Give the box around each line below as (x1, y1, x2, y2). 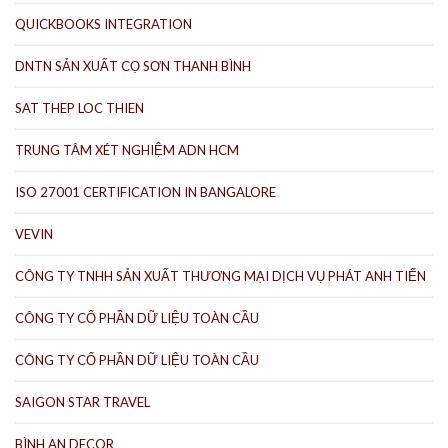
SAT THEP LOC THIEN (15, 99, 144, 116)
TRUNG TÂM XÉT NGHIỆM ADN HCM (15, 141, 239, 158)
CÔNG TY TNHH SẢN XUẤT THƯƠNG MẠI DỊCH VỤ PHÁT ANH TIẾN (15, 267, 426, 284)
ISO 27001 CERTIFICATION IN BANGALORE (15, 183, 276, 200)
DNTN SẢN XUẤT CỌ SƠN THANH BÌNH (15, 57, 251, 74)
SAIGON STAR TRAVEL (15, 393, 150, 410)
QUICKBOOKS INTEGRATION (15, 15, 192, 32)
